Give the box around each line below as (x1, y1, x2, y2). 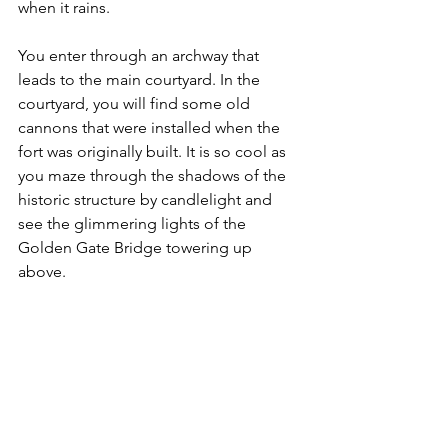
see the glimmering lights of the (18, 214, 250, 234)
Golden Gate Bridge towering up (18, 238, 256, 258)
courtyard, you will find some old (18, 94, 254, 114)
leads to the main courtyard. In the (18, 70, 264, 90)
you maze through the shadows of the (18, 166, 290, 186)
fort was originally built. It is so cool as (18, 142, 290, 162)
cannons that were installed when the (18, 118, 284, 138)
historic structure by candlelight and (18, 190, 276, 210)
